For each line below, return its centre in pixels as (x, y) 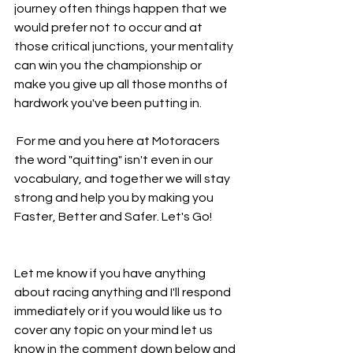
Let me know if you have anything (111, 273)
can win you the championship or (109, 65)
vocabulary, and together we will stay (123, 179)
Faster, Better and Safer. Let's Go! (113, 217)
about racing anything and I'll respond (124, 292)
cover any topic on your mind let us (115, 330)
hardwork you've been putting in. (108, 103)
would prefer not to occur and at (110, 28)
